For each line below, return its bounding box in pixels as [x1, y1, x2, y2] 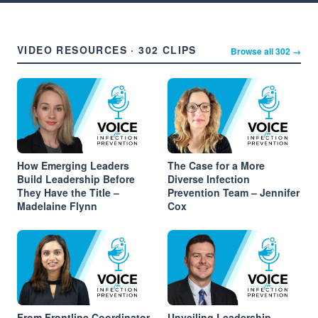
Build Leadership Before [17, 171, 135, 186]
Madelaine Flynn [17, 198, 97, 213]
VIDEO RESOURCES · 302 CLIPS [17, 43, 197, 57]
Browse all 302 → [231, 45, 301, 57]
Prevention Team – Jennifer [168, 185, 300, 199]
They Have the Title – [17, 185, 119, 199]
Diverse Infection [168, 171, 250, 186]
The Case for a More [168, 158, 265, 172]
